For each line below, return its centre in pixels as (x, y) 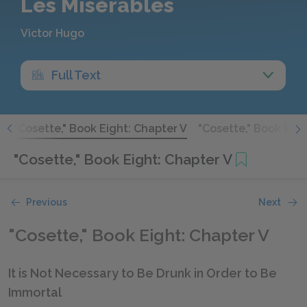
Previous (47, 202)
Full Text (76, 75)
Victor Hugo (52, 33)
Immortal (35, 292)
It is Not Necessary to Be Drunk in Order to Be (143, 273)
